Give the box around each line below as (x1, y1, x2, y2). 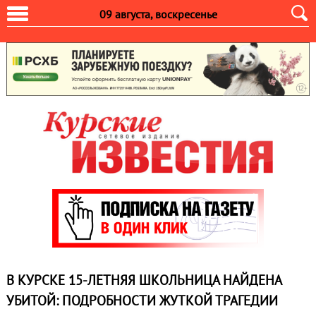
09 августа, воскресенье (99, 7, 217, 21)
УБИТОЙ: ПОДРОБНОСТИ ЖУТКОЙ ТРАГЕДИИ (6, 292, 278, 310)
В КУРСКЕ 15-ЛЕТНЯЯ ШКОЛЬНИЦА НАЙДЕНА (6, 272, 282, 289)
